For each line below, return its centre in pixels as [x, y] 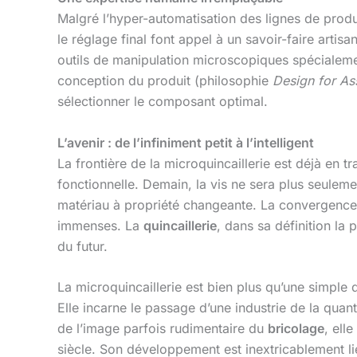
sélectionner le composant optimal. [163, 102]
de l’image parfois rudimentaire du [163, 329]
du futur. [82, 246]
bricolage [296, 329]
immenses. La [100, 225]
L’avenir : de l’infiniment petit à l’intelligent [186, 142]
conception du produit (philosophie [165, 81]
